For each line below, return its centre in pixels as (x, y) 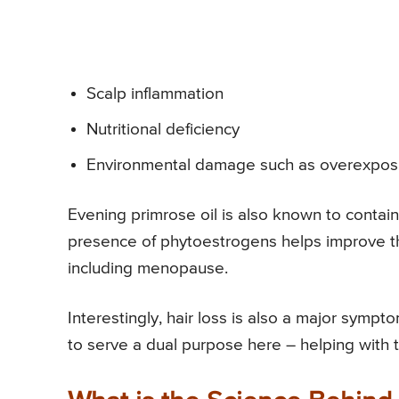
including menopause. (148, 268)
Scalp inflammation (155, 94)
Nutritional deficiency (163, 129)
